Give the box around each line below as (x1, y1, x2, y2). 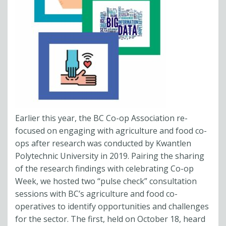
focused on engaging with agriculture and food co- (15, 125, 207, 136)
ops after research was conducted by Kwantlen (15, 138, 191, 149)
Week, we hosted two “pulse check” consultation (15, 176, 197, 187)
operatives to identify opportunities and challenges (15, 201, 209, 212)
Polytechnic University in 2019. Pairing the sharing (15, 150, 204, 161)
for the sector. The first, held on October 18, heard (15, 213, 205, 224)
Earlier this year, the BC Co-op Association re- (15, 112, 188, 124)
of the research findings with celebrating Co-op (15, 163, 194, 174)
